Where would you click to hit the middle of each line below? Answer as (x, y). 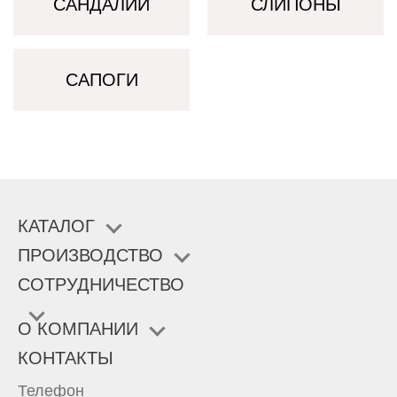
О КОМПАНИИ (78, 329)
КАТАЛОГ (56, 226)
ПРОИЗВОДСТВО (90, 255)
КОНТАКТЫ (66, 358)
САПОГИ (101, 79)
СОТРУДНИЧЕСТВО (101, 284)
